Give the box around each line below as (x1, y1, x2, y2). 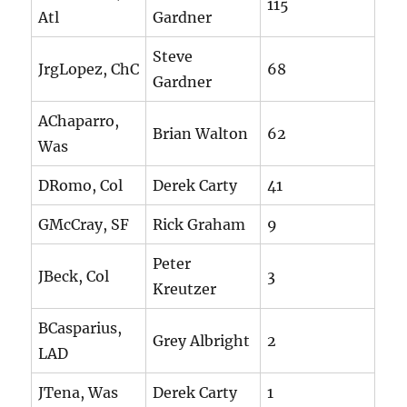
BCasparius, (38, 319, 123, 338)
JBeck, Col (38, 267, 110, 286)
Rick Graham (153, 215, 246, 234)
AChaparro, (38, 112, 120, 131)
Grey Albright (153, 332, 251, 351)
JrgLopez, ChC (38, 60, 140, 79)
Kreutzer (153, 280, 217, 299)
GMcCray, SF (38, 215, 130, 234)
